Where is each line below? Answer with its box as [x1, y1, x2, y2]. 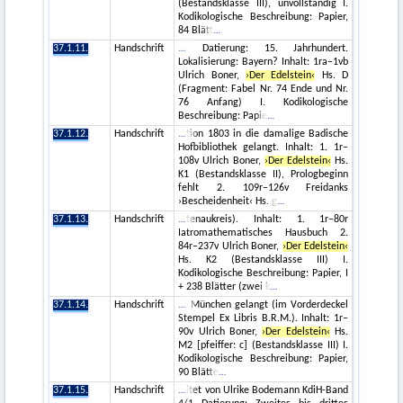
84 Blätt [178, 25, 214, 37]
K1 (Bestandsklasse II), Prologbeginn [178, 169, 349, 181]
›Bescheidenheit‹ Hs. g [178, 196, 278, 208]
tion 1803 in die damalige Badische [186, 129, 349, 140]
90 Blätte [178, 367, 219, 379]
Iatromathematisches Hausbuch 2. [178, 228, 349, 239]
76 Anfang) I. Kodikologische [178, 97, 349, 109]
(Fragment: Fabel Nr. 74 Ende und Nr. [178, 84, 349, 95]
